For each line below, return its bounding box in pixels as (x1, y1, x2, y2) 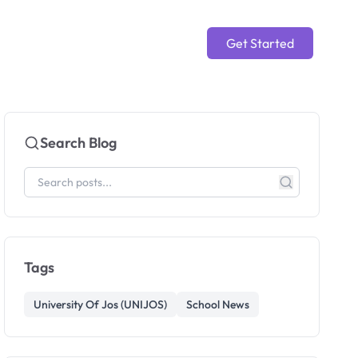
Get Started (226, 35, 294, 51)
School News (186, 297, 250, 312)
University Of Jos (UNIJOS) (34, 297, 168, 312)
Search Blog (40, 133, 117, 152)
